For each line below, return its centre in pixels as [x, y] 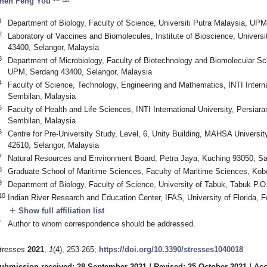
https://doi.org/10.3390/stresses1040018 [171, 250]
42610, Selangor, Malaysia [53, 145]
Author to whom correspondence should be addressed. [101, 223]
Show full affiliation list [60, 210]
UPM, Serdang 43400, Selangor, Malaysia [80, 72]
